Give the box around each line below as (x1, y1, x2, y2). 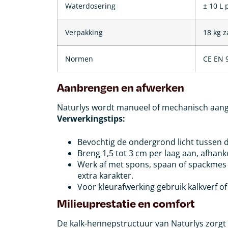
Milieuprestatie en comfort (57, 195, 195, 210)
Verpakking (65, 27, 103, 37)
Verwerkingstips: (57, 112, 125, 124)
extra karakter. (77, 169, 133, 181)
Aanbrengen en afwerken (57, 79, 184, 94)
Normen (65, 53, 93, 64)
